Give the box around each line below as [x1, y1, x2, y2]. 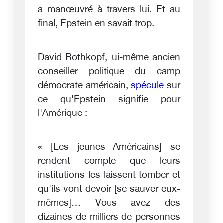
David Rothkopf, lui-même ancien [38, 52, 180, 64]
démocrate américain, [38, 80, 131, 92]
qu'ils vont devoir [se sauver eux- [38, 183, 180, 195]
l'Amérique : [38, 108, 87, 119]
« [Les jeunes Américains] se [38, 141, 180, 153]
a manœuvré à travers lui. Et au [38, 4, 180, 16]
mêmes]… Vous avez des [38, 197, 180, 209]
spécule [131, 80, 164, 92]
